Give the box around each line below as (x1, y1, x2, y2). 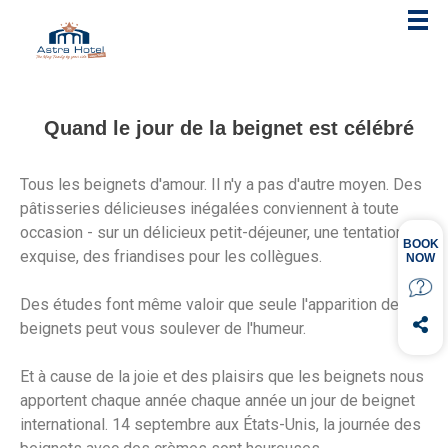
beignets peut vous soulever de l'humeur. (20, 319, 306, 339)
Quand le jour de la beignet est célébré (44, 116, 414, 139)
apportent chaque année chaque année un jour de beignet (20, 391, 415, 411)
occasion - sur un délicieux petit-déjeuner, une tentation (20, 223, 404, 243)
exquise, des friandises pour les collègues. (20, 247, 322, 267)
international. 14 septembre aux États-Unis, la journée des (20, 415, 421, 435)
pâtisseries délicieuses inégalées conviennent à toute (20, 199, 399, 219)
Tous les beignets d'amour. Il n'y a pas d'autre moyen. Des (20, 175, 422, 195)
